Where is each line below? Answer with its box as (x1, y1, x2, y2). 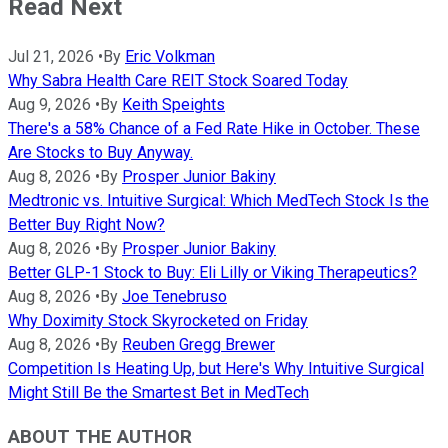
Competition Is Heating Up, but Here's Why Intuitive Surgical (8, 358, 424, 378)
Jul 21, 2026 (8, 46, 94, 66)
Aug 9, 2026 (8, 94, 91, 114)
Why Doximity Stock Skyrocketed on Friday (8, 310, 308, 330)
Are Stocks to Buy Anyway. (8, 142, 193, 162)
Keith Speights (122, 94, 225, 114)
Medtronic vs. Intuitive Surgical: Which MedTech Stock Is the (8, 190, 429, 210)
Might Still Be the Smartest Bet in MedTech (8, 382, 309, 402)
